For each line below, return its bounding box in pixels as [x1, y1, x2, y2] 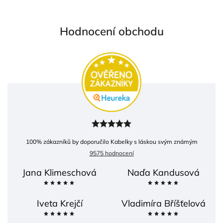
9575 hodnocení [89, 149, 134, 157]
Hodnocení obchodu [59, 24, 164, 39]
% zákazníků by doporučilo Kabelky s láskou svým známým [36, 138, 198, 146]
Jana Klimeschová [22, 167, 97, 179]
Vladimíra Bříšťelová [121, 198, 206, 210]
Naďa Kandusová [127, 167, 200, 179]
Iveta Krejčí [36, 198, 83, 210]
